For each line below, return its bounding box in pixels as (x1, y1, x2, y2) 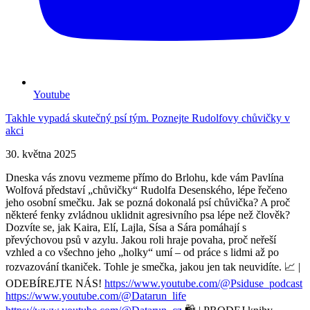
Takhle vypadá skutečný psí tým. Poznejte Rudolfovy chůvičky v (6, 111, 290, 124)
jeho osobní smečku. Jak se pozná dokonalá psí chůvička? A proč (6, 196, 290, 208)
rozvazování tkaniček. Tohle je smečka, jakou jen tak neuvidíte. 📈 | (6, 260, 300, 273)
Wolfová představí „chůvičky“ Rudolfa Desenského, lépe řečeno (6, 183, 287, 196)
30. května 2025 (6, 147, 76, 160)
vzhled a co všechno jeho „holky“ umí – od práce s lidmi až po (6, 246, 279, 258)
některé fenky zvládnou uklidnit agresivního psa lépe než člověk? (6, 208, 290, 221)
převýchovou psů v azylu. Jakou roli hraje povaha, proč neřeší (6, 233, 276, 246)
